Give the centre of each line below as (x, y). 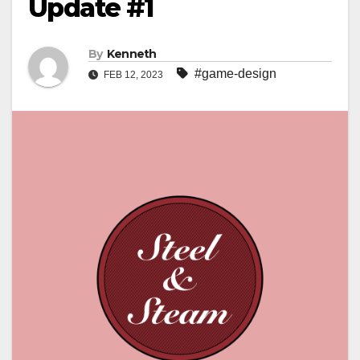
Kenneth (131, 54)
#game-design (235, 74)
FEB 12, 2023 (133, 75)
